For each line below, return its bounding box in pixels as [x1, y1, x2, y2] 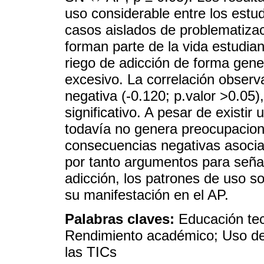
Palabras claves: [65, 211, 179, 227]
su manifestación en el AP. [65, 187, 229, 203]
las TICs [65, 244, 117, 260]
